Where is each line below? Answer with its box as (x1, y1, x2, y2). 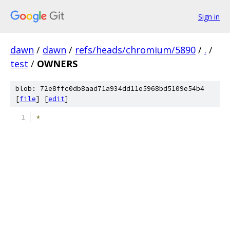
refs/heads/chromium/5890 (75, 44, 196, 56)
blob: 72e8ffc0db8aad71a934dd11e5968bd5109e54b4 (15, 84, 204, 93)
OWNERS (37, 57, 78, 70)
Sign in (198, 11, 220, 22)
